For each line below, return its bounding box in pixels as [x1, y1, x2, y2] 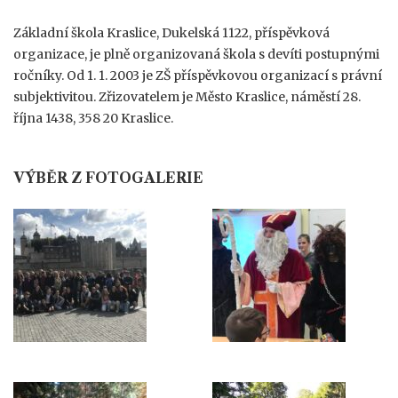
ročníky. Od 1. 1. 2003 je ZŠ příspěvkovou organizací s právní [13, 68, 382, 84]
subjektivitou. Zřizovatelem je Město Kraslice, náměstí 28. [13, 89, 361, 105]
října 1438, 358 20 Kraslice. [13, 110, 173, 126]
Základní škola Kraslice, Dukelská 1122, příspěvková [13, 25, 330, 41]
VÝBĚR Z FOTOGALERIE [13, 169, 203, 187]
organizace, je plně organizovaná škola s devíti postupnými [13, 46, 379, 62]
